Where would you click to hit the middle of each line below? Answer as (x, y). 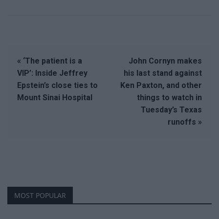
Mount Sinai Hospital (55, 98)
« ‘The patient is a (50, 61)
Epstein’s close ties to (57, 86)
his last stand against (163, 73)
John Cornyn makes (165, 61)
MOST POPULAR (40, 196)
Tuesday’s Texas (171, 110)
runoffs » (185, 122)
